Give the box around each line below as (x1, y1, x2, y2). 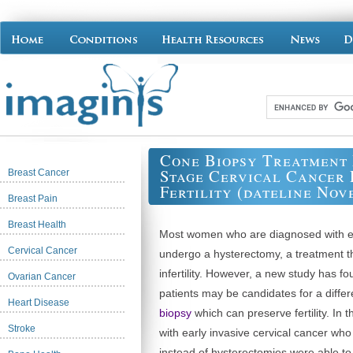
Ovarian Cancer (8, 271, 76, 282)
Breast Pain (8, 193, 58, 204)
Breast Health (8, 219, 66, 230)
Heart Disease (8, 297, 69, 308)
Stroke (8, 323, 35, 334)
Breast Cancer (8, 167, 69, 178)
